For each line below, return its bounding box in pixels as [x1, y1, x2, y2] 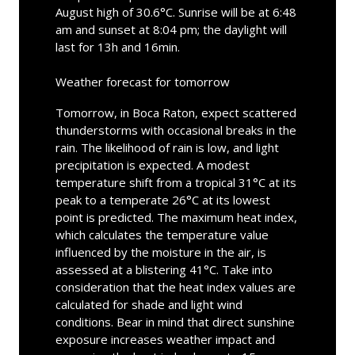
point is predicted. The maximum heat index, [55, 208, 297, 225]
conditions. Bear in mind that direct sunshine [55, 313, 295, 330]
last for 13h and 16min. [55, 38, 180, 55]
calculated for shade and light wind [55, 296, 242, 312]
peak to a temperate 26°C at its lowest [55, 191, 270, 208]
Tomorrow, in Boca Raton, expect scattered [55, 104, 296, 120]
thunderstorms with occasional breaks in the [55, 121, 296, 138]
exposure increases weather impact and [55, 330, 275, 347]
